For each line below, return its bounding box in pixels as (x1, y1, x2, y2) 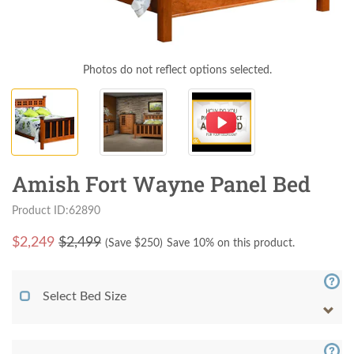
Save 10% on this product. (167, 237, 295, 249)
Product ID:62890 (12, 204, 100, 217)
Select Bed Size (43, 289, 126, 303)
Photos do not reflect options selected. (82, 64, 272, 76)
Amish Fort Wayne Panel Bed (12, 169, 311, 198)
